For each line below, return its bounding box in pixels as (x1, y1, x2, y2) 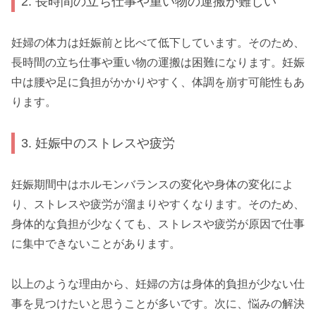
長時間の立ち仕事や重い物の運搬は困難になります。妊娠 (11, 56, 305, 68)
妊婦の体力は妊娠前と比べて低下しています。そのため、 (11, 36, 305, 49)
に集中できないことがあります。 (11, 237, 181, 250)
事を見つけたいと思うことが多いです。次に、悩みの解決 (11, 297, 305, 310)
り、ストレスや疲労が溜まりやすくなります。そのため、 (11, 197, 305, 210)
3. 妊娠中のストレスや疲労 (21, 135, 176, 151)
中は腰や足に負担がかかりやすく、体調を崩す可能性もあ (11, 75, 305, 88)
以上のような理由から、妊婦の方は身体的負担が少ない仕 (11, 277, 305, 290)
